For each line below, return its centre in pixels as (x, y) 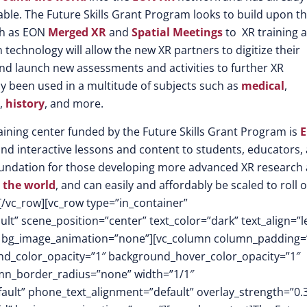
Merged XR (77, 32)
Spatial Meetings (177, 32)
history (25, 103)
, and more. (74, 103)
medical (263, 86)
